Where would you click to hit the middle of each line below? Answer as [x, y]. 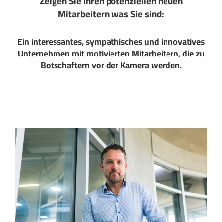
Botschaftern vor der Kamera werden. [111, 65]
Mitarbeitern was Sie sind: [111, 14]
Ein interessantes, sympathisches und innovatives [111, 41]
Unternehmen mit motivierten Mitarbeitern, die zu [111, 53]
